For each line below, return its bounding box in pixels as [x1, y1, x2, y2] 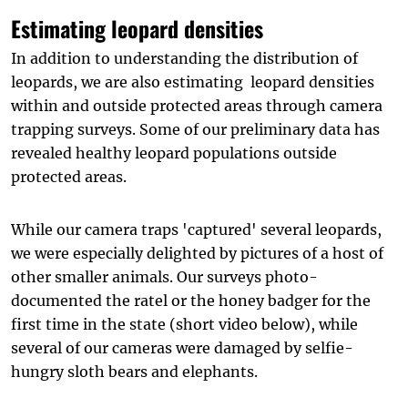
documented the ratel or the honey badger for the [11, 291, 371, 310]
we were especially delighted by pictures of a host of [11, 244, 383, 262]
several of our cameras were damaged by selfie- [11, 339, 353, 357]
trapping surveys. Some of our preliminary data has [11, 120, 380, 138]
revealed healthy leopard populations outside [11, 144, 337, 162]
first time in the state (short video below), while [11, 315, 358, 333]
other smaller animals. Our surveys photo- [11, 268, 318, 286]
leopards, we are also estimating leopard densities [11, 73, 374, 91]
